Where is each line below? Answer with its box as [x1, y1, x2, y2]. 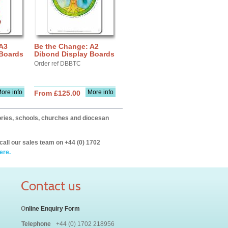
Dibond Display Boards [34, 50, 115, 58]
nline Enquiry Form [25, 205, 80, 212]
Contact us [21, 178, 81, 194]
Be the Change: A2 [34, 42, 99, 50]
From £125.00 [34, 89, 80, 97]
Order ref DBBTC [34, 60, 81, 67]
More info [88, 89, 113, 96]
